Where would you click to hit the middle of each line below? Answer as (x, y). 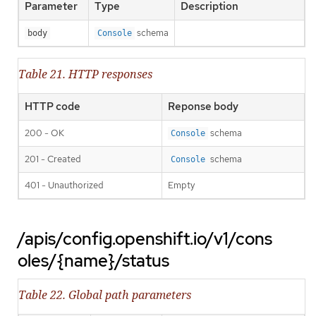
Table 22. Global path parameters (105, 295)
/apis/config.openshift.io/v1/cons (145, 239)
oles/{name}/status (93, 261)
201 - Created (53, 159)
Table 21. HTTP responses (85, 74)
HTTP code (53, 107)
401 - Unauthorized (64, 186)
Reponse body (203, 107)
